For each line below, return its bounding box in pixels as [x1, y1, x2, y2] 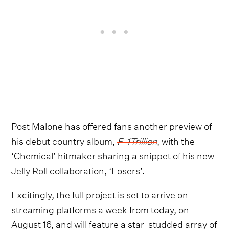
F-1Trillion [117, 132, 157, 147]
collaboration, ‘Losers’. [48, 162, 145, 177]
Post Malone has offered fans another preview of [11, 117, 212, 132]
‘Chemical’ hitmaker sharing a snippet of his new [11, 147, 215, 162]
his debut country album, [11, 132, 118, 147]
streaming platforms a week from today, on [11, 200, 190, 216]
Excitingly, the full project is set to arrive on [11, 186, 189, 201]
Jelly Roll [11, 162, 48, 177]
